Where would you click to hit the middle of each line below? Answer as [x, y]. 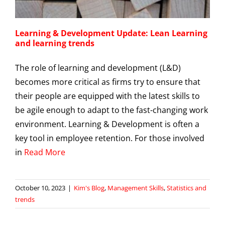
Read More [45, 152]
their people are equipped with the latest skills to [107, 96]
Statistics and [187, 188]
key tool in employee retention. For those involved [110, 138]
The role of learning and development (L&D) [98, 68]
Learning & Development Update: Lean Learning [111, 33]
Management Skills [136, 188]
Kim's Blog [89, 188]
